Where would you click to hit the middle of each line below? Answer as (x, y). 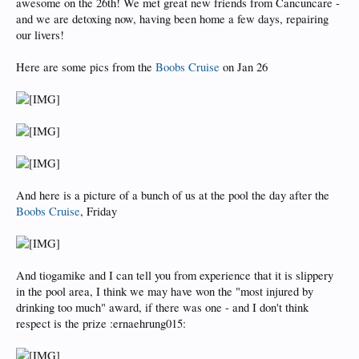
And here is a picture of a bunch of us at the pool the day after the (173, 195)
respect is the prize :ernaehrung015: (101, 323)
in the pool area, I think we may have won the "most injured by (165, 291)
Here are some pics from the (86, 67)
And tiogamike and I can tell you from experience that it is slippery (175, 275)
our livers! (40, 35)
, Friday (99, 211)
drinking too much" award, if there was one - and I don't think (162, 307)
